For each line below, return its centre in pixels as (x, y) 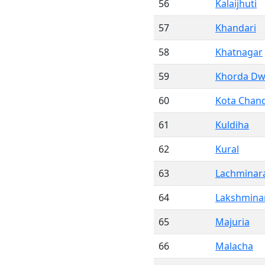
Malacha (234, 246)
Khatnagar (239, 52)
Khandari (236, 28)
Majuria (232, 222)
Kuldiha (232, 125)
